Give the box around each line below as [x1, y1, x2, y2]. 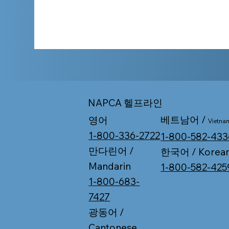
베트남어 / [161, 113, 209, 126]
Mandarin [88, 159, 131, 172]
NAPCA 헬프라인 [88, 96, 163, 109]
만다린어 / [88, 144, 134, 157]
